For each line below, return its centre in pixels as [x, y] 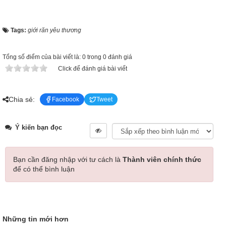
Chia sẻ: [22, 99]
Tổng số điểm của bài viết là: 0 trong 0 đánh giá [67, 57]
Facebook [66, 99]
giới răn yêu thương [54, 30]
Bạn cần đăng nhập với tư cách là [68, 159]
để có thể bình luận [44, 169]
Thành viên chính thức [162, 159]
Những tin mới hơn [36, 219]
